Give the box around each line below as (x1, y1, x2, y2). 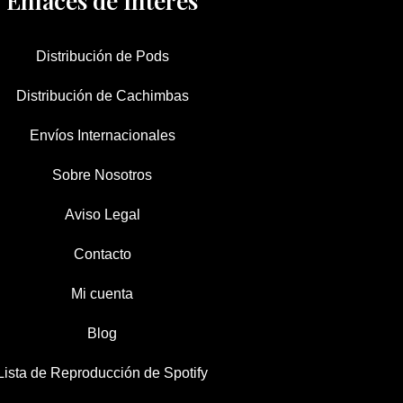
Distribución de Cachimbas (15, 87, 189, 103)
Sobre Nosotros (52, 166, 153, 183)
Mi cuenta (71, 285, 134, 301)
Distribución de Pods (35, 48, 169, 64)
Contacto (73, 246, 131, 262)
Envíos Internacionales (29, 127, 175, 143)
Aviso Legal (64, 206, 140, 222)
